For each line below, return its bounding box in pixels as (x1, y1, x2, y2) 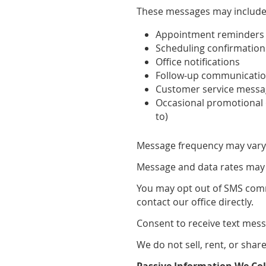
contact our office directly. (137, 195, 254, 208)
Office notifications (156, 55, 240, 68)
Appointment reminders (156, 27, 265, 41)
